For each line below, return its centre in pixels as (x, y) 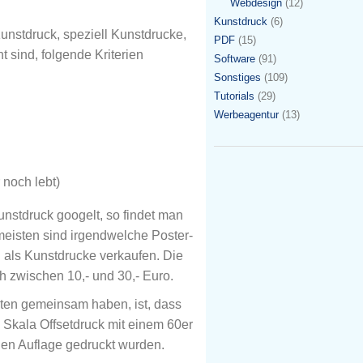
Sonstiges (237, 77)
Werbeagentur (246, 114)
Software (235, 58)
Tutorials (234, 96)
